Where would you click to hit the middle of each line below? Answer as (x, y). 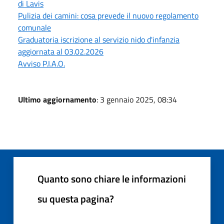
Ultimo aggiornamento (57, 99)
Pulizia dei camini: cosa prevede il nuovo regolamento (108, 15)
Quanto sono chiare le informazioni (112, 178)
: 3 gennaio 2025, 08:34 (137, 99)
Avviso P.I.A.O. (41, 63)
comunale (34, 27)
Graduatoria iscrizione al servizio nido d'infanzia (99, 39)
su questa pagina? (76, 198)
